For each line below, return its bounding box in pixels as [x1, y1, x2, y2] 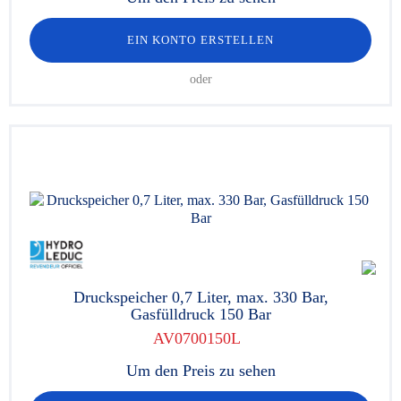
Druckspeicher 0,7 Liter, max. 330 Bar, [73, 288, 328, 306]
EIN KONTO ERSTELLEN [127, 33, 274, 47]
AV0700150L [152, 329, 240, 347]
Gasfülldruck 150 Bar [130, 305, 271, 323]
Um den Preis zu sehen [125, 362, 276, 380]
